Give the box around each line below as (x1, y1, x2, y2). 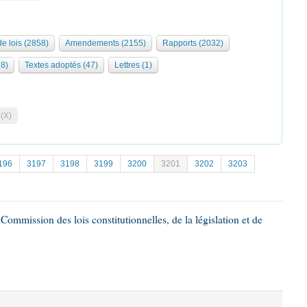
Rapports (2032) (162, 38, 223, 48)
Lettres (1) (114, 60, 152, 70)
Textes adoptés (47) (25, 60, 98, 70)
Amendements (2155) (65, 38, 146, 48)
